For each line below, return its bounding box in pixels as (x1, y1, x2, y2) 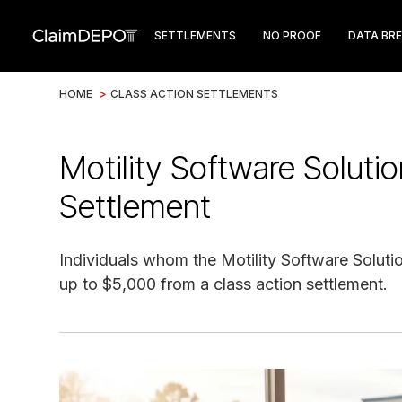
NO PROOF (263, 29, 321, 42)
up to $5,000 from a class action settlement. (59, 275, 388, 293)
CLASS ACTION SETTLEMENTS (110, 87, 278, 100)
